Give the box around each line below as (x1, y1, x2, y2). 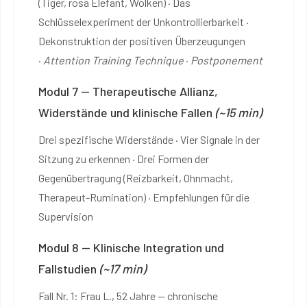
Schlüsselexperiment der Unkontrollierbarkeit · (38, 14, 249, 28)
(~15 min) (215, 104, 262, 120)
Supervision (38, 209, 93, 223)
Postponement (191, 53, 262, 66)
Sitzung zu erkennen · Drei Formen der (38, 151, 209, 165)
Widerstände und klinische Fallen (38, 104, 215, 120)
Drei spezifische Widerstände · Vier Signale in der (38, 132, 260, 146)
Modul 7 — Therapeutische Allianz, (38, 83, 218, 99)
